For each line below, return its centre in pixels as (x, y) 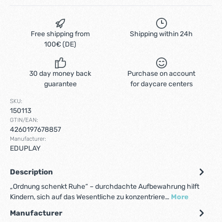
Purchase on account (162, 74)
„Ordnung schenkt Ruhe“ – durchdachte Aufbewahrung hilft (105, 187)
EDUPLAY (25, 148)
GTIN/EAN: (24, 120)
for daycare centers (161, 84)
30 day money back (60, 74)
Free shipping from (60, 34)
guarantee (60, 84)
